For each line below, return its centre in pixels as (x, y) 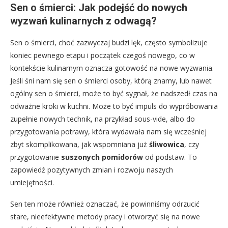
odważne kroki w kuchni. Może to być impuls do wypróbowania (114, 106)
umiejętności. (32, 182)
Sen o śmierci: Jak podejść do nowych (99, 7)
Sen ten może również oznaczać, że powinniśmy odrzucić (105, 204)
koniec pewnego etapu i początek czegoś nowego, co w (103, 55)
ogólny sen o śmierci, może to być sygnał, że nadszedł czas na (114, 93)
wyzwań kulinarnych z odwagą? (83, 21)
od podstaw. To (170, 157)
